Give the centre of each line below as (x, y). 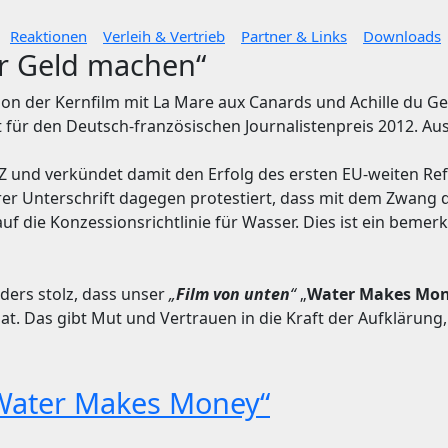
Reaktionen (48, 36)
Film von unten (233, 294)
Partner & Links (294, 36)
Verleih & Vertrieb (164, 36)
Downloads (402, 36)
